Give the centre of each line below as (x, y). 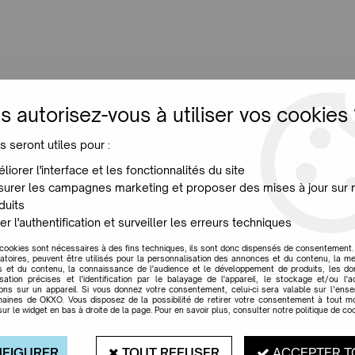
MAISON (203, 83)
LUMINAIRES (47, 83)
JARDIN (130, 83)
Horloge (177, 174)
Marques (223, 274)
